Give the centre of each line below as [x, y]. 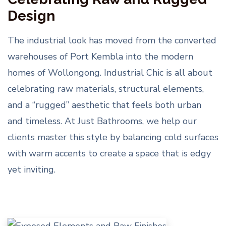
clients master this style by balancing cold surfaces [113, 137]
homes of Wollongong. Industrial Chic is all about [110, 73]
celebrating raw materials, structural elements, [106, 89]
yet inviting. [32, 169]
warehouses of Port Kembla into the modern [100, 56]
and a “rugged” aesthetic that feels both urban [104, 105]
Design [31, 16]
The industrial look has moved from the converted [112, 40]
